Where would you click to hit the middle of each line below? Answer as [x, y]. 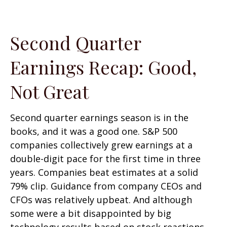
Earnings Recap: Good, [103, 67]
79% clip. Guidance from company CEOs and [106, 186]
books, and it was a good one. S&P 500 [94, 131]
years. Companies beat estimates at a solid [104, 172]
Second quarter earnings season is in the [99, 118]
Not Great [49, 91]
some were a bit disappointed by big [91, 213]
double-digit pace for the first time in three [105, 159]
